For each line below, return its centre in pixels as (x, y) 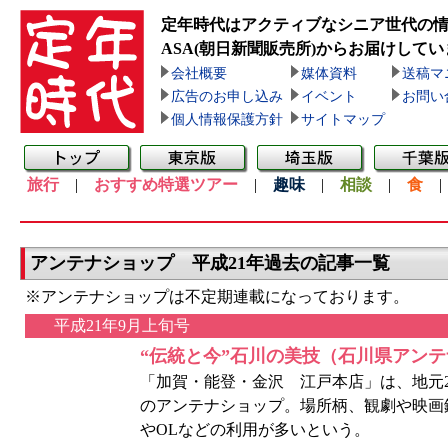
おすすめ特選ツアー (166, 184)
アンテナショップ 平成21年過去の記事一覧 (210, 263)
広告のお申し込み (227, 96)
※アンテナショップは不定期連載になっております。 (217, 296)
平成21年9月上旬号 (122, 325)
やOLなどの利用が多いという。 (255, 429)
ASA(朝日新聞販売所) (238, 48)
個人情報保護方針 (227, 119)
